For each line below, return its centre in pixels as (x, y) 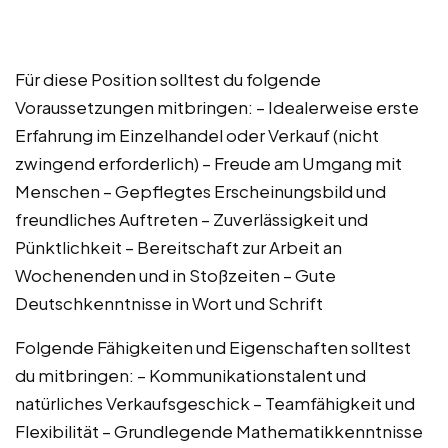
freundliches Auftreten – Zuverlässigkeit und (191, 218)
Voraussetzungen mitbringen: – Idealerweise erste (217, 106)
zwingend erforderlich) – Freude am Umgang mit (208, 162)
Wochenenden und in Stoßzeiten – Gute (175, 274)
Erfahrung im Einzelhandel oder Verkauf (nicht (197, 134)
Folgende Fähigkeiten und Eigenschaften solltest (213, 346)
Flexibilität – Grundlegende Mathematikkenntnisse (219, 430)
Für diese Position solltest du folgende (168, 78)
